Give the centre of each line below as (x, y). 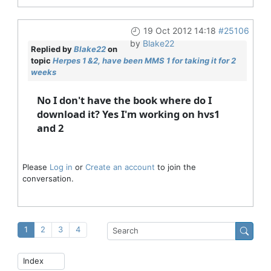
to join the (175, 167)
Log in (61, 167)
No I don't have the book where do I (124, 100)
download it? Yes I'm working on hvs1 (128, 114)
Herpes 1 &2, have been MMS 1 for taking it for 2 (144, 60)
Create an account (120, 167)
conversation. (48, 178)
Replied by (52, 49)
